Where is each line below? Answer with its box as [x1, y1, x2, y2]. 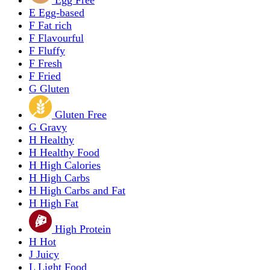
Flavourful [38, 31, 84, 44]
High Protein [55, 222, 111, 235]
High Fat [40, 196, 78, 209]
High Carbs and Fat [40, 184, 125, 196]
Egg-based [39, 6, 84, 19]
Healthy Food [40, 146, 99, 159]
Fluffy [38, 44, 65, 57]
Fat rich [38, 19, 72, 31]
